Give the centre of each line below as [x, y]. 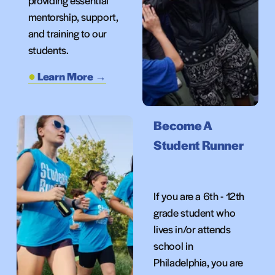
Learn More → [72, 76]
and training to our [67, 33]
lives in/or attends [192, 229]
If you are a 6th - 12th [199, 196]
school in [173, 246]
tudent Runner [203, 145]
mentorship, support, [73, 17]
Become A [183, 125]
